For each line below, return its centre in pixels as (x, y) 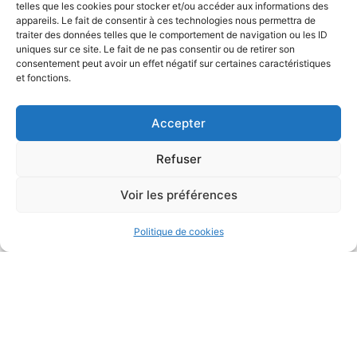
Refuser (178, 159)
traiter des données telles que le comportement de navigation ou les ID (172, 35)
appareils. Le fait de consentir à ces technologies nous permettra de (166, 20)
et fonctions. (43, 78)
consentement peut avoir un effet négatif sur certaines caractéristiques (173, 63)
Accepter (178, 123)
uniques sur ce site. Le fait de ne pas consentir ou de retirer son (155, 49)
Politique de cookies (178, 231)
